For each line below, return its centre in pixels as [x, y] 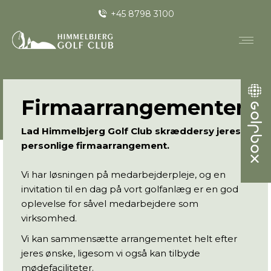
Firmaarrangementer [133, 108]
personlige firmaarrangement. [95, 145]
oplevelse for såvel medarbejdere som [110, 204]
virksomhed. [49, 218]
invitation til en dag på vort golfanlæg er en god [130, 189]
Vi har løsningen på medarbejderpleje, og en [123, 175]
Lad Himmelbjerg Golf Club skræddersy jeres [131, 131]
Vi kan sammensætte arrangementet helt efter [129, 239]
